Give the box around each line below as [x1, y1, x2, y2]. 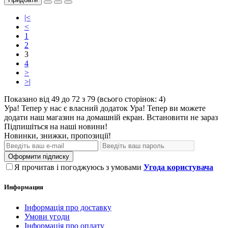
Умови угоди [24, 212, 70, 221]
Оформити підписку [8, 153, 69, 161]
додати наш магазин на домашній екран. [4, 113, 145, 122]
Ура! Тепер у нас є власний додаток [4, 104, 128, 113]
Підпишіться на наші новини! [4, 122, 107, 131]
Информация [4, 183, 43, 191]
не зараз [190, 113, 218, 122]
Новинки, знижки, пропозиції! [4, 131, 111, 140]
